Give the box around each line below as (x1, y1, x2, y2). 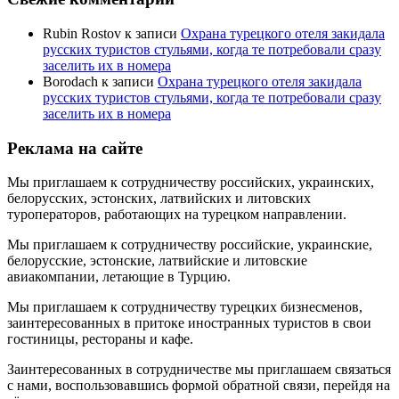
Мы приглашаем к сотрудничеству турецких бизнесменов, (7, 299, 362, 315)
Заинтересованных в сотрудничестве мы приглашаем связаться (7, 362, 391, 378)
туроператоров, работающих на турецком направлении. (7, 207, 346, 223)
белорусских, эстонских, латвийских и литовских (7, 191, 311, 207)
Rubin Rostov (43, 25, 121, 41)
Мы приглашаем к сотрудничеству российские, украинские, (7, 237, 372, 253)
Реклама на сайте (7, 138, 142, 158)
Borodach (43, 73, 98, 89)
